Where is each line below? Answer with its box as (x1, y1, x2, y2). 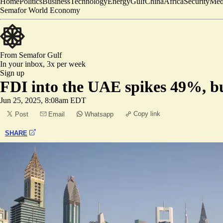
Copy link (133, 110, 160, 117)
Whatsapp (85, 111, 113, 118)
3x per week (47, 60, 86, 68)
